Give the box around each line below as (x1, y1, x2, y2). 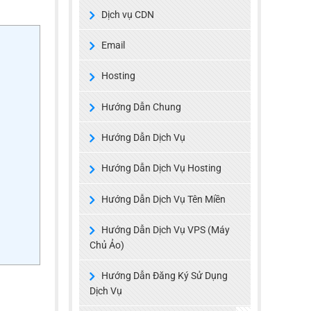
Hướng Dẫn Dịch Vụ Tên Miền (101, 193, 226, 205)
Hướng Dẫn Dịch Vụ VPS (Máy (101, 224, 230, 235)
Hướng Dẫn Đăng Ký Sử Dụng (101, 270, 228, 282)
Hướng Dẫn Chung (101, 101, 181, 112)
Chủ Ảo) (89, 239, 124, 251)
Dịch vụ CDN (101, 8, 154, 20)
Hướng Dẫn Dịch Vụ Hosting (101, 162, 221, 174)
